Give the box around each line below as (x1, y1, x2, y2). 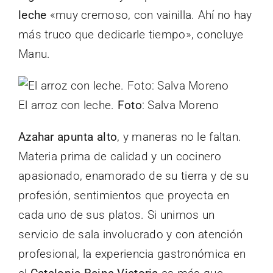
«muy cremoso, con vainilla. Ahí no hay (46, 7, 252, 22)
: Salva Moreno (141, 97, 219, 112)
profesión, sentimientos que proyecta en (18, 188, 230, 202)
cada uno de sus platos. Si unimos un (18, 207, 215, 222)
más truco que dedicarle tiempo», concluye (18, 27, 244, 41)
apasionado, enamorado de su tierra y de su (18, 168, 249, 183)
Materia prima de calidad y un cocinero (18, 149, 221, 163)
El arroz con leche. (18, 97, 118, 112)
